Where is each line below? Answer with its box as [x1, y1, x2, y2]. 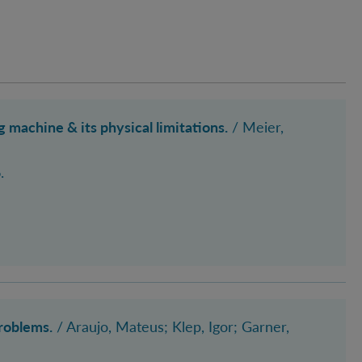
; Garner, [234, 317, 289, 335]
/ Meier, [228, 117, 284, 136]
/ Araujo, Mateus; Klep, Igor [53, 317, 234, 335]
